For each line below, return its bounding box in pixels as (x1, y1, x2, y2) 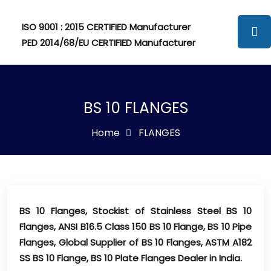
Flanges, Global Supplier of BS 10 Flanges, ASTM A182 (19, 236, 252, 249)
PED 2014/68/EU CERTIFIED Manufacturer (22, 36, 195, 49)
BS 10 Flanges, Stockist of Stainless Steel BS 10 (19, 204, 252, 217)
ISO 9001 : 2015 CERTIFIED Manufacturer (22, 21, 191, 33)
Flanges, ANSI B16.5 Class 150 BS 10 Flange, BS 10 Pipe (19, 220, 252, 233)
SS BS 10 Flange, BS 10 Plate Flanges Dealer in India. (19, 252, 242, 264)
